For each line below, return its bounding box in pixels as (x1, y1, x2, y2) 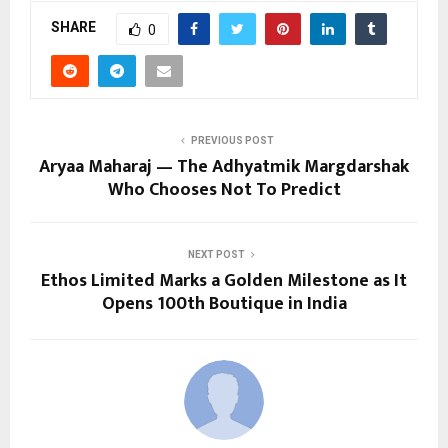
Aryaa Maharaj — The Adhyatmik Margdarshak (39, 151, 409, 182)
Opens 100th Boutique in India (101, 288, 347, 319)
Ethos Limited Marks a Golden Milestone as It (41, 265, 407, 296)
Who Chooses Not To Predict (107, 174, 341, 205)
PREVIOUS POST (190, 134, 274, 146)
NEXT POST (187, 248, 245, 260)
